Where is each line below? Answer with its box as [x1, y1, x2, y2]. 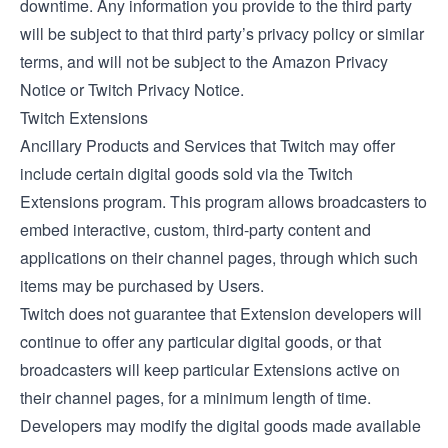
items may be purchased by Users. [20, 274, 264, 297]
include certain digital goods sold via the [20, 162, 308, 185]
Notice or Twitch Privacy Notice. [20, 78, 244, 101]
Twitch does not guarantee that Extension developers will [20, 302, 422, 325]
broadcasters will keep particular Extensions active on [20, 358, 400, 381]
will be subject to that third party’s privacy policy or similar [20, 22, 424, 45]
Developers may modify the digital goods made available [20, 414, 421, 437]
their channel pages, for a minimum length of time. [20, 386, 371, 409]
